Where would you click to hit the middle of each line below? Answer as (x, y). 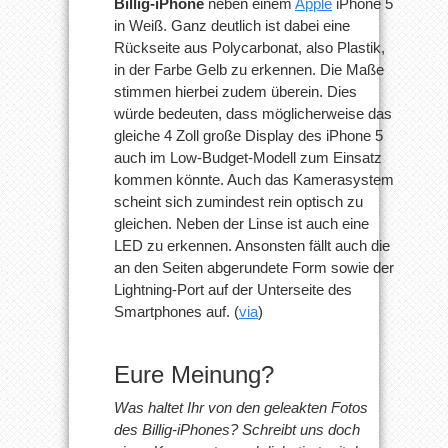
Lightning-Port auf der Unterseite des (233, 289)
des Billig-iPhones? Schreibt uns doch (237, 429)
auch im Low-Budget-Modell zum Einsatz (248, 157)
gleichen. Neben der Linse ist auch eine (241, 223)
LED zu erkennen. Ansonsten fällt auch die (252, 245)
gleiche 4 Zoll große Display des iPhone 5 (248, 135)
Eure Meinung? (194, 374)
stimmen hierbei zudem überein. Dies (235, 91)
